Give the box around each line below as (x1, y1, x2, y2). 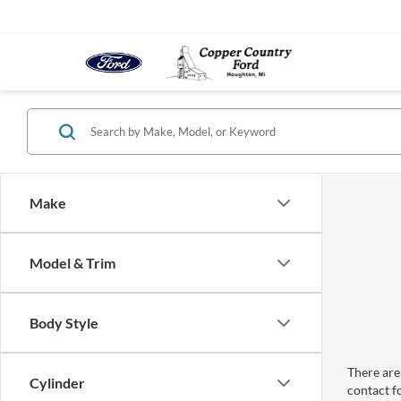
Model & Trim (30, 254, 115, 271)
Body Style (30, 314, 98, 331)
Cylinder (30, 374, 85, 391)
